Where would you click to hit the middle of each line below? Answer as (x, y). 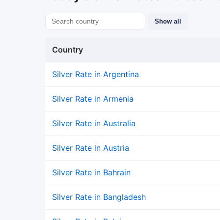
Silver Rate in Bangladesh (99, 197)
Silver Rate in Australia (94, 123)
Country (68, 50)
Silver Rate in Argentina (96, 74)
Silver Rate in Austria (91, 148)
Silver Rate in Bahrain (91, 172)
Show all (168, 21)
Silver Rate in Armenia (93, 99)
